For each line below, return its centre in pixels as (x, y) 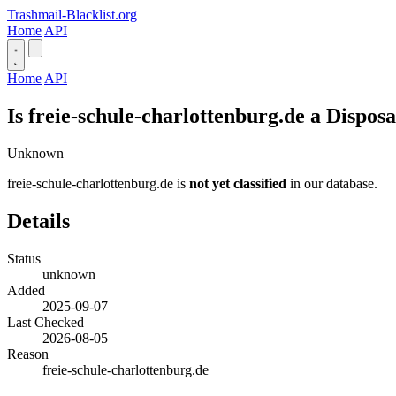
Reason (28, 354)
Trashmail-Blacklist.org (72, 15)
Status (24, 258)
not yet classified (238, 183)
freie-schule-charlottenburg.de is (98, 183)
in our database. (332, 183)
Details (38, 221)
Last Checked (46, 322)
